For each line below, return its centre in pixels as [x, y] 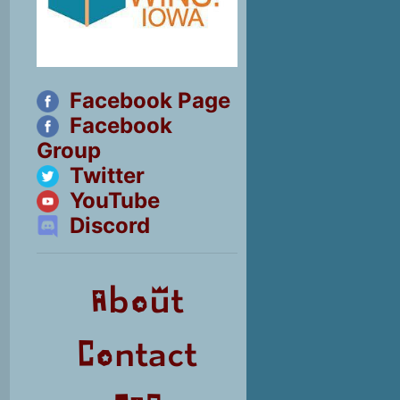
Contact [137, 355]
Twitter [104, 175]
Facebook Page [147, 100]
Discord [107, 225]
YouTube [112, 200]
